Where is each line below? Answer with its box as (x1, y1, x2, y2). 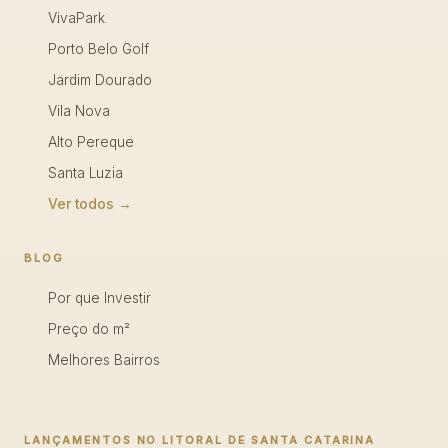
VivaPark (48, 10, 105, 26)
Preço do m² (48, 321, 130, 337)
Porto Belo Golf (48, 41, 149, 57)
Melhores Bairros (48, 352, 160, 368)
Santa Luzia (48, 165, 123, 181)
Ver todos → (48, 196, 132, 212)
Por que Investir (48, 290, 151, 306)
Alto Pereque (48, 134, 134, 150)
